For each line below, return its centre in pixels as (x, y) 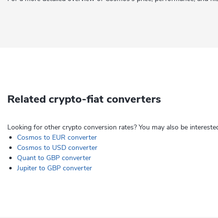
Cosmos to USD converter (57, 148)
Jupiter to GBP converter (54, 168)
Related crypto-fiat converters (84, 99)
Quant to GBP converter (54, 158)
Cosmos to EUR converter (57, 137)
